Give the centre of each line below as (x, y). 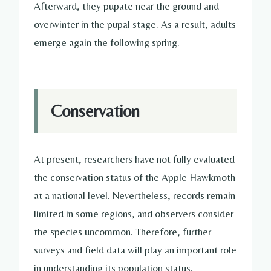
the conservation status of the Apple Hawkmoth (135, 177)
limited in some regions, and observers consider (134, 213)
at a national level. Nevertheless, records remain (135, 195)
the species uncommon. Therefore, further (122, 231)
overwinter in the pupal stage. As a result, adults (135, 24)
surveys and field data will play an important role (135, 250)
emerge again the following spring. (107, 43)
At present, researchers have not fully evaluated (134, 159)
